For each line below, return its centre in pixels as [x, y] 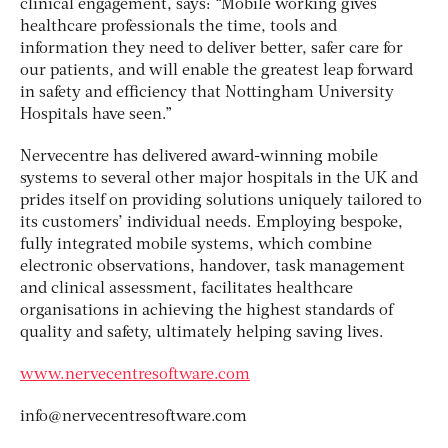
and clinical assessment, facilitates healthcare [186, 288]
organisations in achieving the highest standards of [206, 310]
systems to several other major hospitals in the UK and [219, 178]
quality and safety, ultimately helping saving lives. [202, 332]
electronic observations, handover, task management [212, 266]
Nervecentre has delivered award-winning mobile [199, 156]
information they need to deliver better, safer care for [211, 48]
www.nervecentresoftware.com [135, 374]
